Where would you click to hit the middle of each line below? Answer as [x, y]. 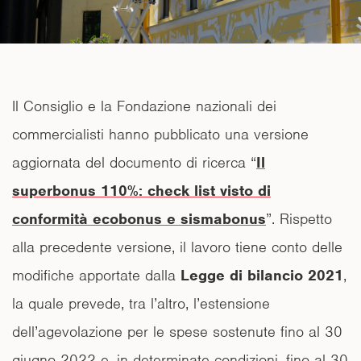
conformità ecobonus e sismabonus [139, 218]
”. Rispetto [299, 218]
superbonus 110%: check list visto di [141, 190]
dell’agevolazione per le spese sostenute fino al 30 [177, 331]
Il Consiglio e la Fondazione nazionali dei [144, 106]
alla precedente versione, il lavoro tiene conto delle [177, 247]
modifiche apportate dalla [96, 275]
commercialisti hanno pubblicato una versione [160, 134]
